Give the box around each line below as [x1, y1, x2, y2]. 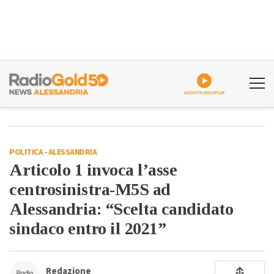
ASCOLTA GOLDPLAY [183, 89, 225, 96]
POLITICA [9, 146, 43, 158]
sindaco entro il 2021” [9, 219, 166, 238]
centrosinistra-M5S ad [9, 180, 171, 199]
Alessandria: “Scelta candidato [9, 199, 233, 218]
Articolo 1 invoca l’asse [9, 160, 177, 179]
